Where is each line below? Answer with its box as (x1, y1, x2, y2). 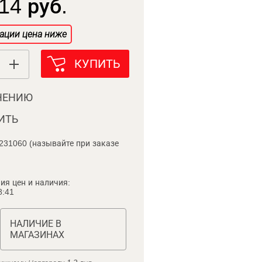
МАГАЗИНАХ (9, 230, 64, 240)
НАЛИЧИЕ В (9, 219, 61, 229)
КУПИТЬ (74, 57, 120, 70)
